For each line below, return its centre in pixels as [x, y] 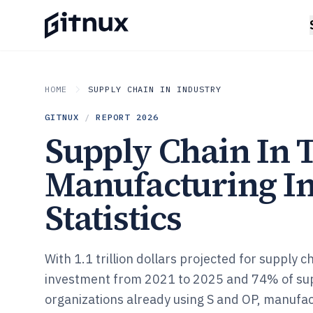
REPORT [116, 117]
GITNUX [62, 117]
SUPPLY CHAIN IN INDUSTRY [154, 89]
